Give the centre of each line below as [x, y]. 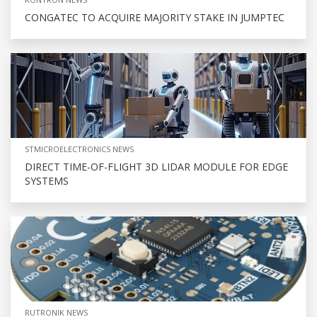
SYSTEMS [47, 181]
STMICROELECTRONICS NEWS [79, 149]
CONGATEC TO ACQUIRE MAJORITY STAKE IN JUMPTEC [155, 18]
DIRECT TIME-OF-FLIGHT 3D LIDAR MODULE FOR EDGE [156, 167]
